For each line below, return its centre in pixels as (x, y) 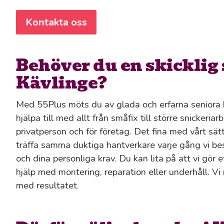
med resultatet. (47, 185)
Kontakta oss (56, 22)
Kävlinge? (61, 82)
